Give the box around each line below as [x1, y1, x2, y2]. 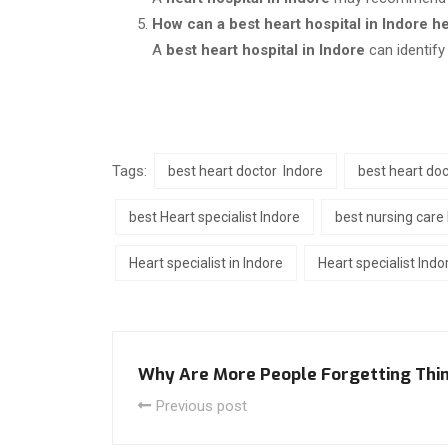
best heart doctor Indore [168, 162, 323, 179]
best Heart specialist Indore [129, 208, 300, 225]
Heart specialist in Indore [129, 254, 283, 271]
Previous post [156, 396, 247, 415]
